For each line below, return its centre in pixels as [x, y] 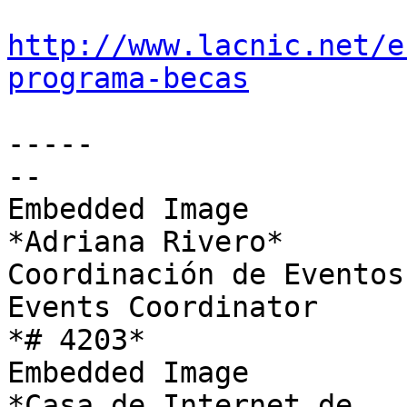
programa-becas [128, 79]
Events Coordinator [163, 308]
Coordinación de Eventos [206, 275]
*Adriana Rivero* [145, 242]
